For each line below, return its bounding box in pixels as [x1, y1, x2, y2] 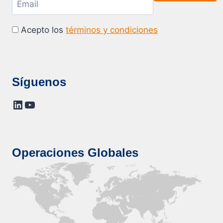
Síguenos [12, 75, 66, 89]
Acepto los [18, 24, 66, 35]
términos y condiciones [66, 24, 158, 35]
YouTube [23, 97, 72, 111]
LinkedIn [11, 97, 59, 111]
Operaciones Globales [12, 145, 138, 159]
